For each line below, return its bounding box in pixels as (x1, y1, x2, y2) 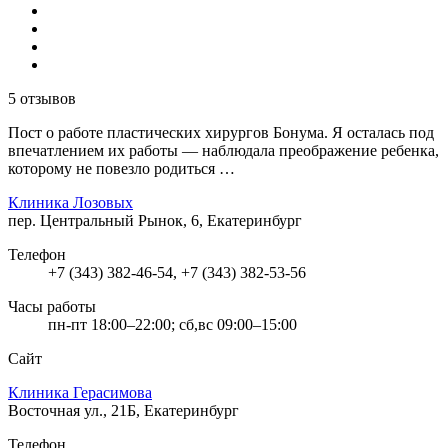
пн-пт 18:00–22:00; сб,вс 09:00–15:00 (48, 315, 297, 333)
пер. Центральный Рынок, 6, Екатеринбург (8, 211, 302, 229)
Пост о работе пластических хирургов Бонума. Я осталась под (8, 123, 434, 141)
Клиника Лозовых (8, 193, 133, 211)
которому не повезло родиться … (8, 159, 235, 177)
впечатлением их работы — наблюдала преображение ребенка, (8, 141, 439, 159)
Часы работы (8, 297, 96, 315)
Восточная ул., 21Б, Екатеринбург (8, 401, 239, 419)
